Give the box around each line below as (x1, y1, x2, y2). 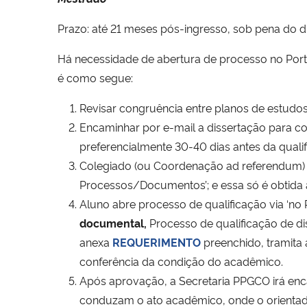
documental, (79, 214, 147, 230)
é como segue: (58, 69, 133, 85)
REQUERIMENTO (112, 234, 204, 249)
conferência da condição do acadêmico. (79, 253, 283, 269)
